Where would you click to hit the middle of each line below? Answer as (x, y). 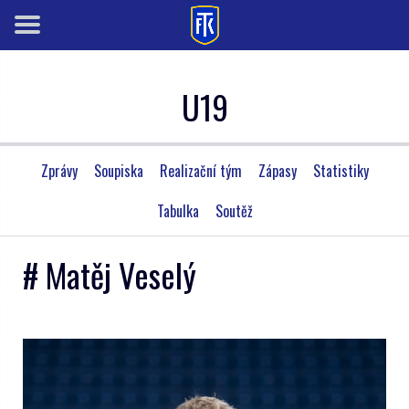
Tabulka (178, 211)
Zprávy (59, 171)
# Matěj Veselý (110, 274)
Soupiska (118, 171)
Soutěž (234, 211)
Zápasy (277, 171)
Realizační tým (200, 171)
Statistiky (341, 171)
